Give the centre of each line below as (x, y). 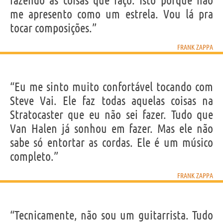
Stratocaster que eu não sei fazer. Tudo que (111, 114)
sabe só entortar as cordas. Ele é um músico (111, 142)
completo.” (34, 156)
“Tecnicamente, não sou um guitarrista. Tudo (111, 215)
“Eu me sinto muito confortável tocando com (111, 87)
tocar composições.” (53, 28)
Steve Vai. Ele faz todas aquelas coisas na (111, 101)
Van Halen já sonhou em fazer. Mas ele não (111, 128)
